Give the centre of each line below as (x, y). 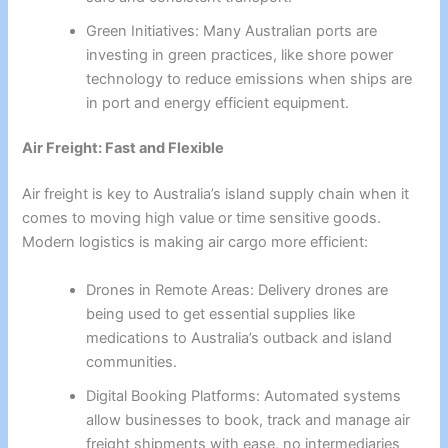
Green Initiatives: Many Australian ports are (232, 30)
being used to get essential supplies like (221, 313)
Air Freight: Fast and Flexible (123, 148)
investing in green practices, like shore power (240, 54)
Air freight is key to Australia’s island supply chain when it (216, 194)
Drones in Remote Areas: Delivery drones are (237, 289)
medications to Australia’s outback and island (239, 337)
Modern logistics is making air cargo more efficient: (195, 242)
